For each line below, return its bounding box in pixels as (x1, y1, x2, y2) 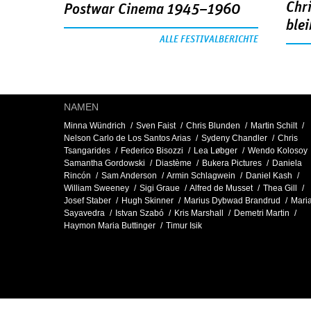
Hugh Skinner (121, 196, 174, 206)
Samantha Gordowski (64, 158, 145, 169)
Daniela (272, 158, 302, 169)
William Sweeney (64, 183, 129, 194)
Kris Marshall (174, 208, 224, 219)
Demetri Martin (234, 208, 289, 219)
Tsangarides (64, 146, 110, 156)
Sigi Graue (140, 183, 180, 194)
